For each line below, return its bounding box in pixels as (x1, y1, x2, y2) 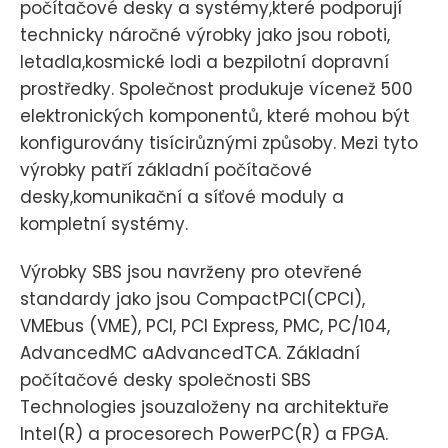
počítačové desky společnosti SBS (20, 367, 311, 392)
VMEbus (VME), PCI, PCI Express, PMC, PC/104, (20, 313, 390, 338)
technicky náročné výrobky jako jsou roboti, (20, 22, 390, 47)
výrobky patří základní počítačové (20, 157, 312, 182)
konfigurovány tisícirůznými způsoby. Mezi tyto (20, 130, 418, 155)
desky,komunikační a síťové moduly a (20, 184, 344, 209)
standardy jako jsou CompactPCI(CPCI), (20, 286, 365, 311)
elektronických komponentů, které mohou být (20, 103, 410, 128)
